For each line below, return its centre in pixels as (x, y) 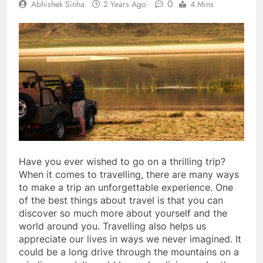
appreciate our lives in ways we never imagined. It (130, 239)
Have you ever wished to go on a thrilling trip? (122, 162)
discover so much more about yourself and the (123, 213)
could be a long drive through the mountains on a (129, 252)
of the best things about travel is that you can (121, 200)
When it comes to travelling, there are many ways (129, 175)
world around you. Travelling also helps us (112, 226)
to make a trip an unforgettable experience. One (126, 188)
